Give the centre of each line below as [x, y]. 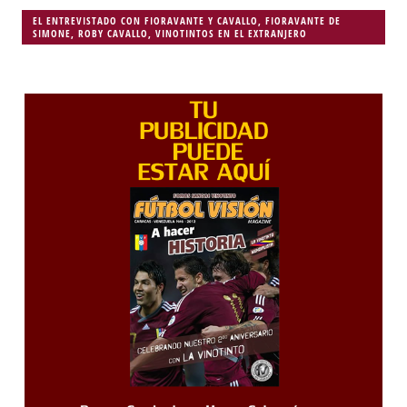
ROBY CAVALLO [113, 34]
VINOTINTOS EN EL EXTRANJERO [231, 34]
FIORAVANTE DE [303, 21]
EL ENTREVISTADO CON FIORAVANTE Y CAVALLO [145, 21]
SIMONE [51, 34]
